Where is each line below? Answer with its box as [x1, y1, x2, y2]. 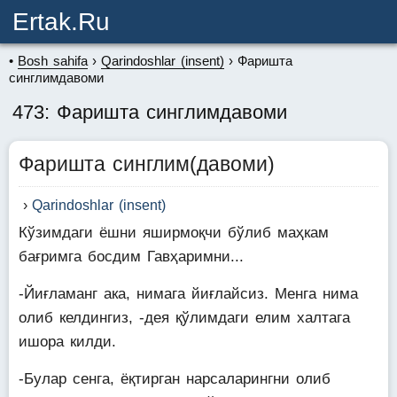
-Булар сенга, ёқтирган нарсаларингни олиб [19, 370, 331, 387]
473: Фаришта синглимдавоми [12, 101, 287, 123]
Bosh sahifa [18, 53, 88, 68]
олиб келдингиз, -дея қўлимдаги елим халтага [19, 309, 350, 326]
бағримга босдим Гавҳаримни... [19, 248, 244, 265]
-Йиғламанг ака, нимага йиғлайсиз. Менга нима [19, 285, 358, 302]
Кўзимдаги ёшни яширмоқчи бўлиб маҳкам [19, 224, 329, 241]
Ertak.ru [12, 8, 110, 35]
